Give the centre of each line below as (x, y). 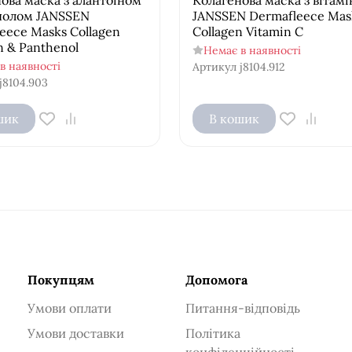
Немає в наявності (252, 50)
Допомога (216, 279)
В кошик (234, 118)
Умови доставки (75, 333)
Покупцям (60, 279)
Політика (213, 333)
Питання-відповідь (242, 308)
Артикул (214, 66)
